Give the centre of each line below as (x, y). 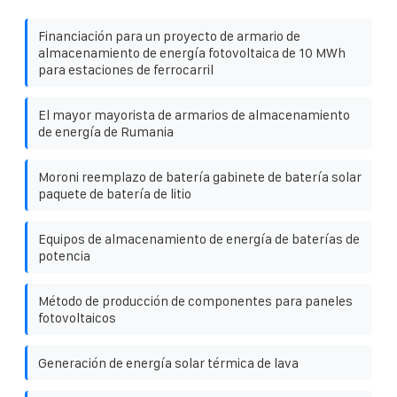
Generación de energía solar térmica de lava (168, 362)
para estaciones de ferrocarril (126, 69)
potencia (64, 255)
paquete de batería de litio (115, 193)
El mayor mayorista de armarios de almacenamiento (194, 114)
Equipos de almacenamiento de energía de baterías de (199, 238)
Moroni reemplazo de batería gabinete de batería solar (200, 176)
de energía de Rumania (106, 131)
